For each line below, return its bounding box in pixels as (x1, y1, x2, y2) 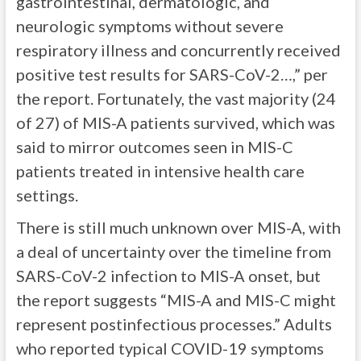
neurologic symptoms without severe (15, 16, 284, 35)
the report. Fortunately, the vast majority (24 (15, 89, 336, 108)
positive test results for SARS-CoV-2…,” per (15, 64, 328, 84)
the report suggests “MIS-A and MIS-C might (15, 290, 336, 309)
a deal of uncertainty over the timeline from (15, 242, 331, 261)
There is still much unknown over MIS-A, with (15, 218, 341, 237)
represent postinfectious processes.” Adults (15, 314, 332, 334)
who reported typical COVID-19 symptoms (15, 338, 324, 358)
